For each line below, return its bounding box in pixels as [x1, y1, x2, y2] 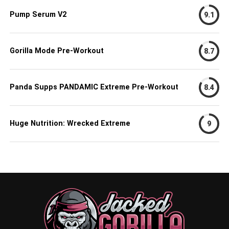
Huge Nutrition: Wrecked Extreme [9, 119, 130, 128]
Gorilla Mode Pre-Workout [9, 46, 104, 55]
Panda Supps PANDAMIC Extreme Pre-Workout [9, 82, 178, 91]
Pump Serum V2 [9, 10, 66, 19]
